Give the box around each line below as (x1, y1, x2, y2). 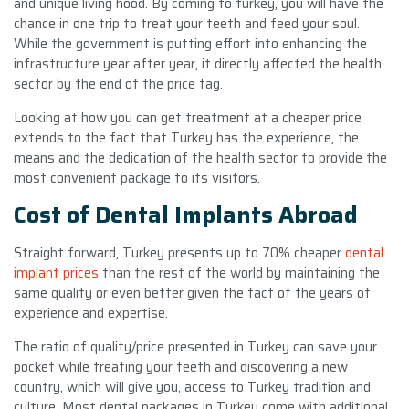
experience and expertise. (14, 301, 168, 324)
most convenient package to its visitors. (14, 166, 260, 189)
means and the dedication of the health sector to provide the (14, 146, 387, 169)
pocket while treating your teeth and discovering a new (14, 355, 348, 378)
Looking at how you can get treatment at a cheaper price (14, 106, 362, 129)
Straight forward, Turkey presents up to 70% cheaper (14, 241, 345, 264)
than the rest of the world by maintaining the (99, 261, 380, 284)
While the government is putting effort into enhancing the (14, 32, 367, 55)
